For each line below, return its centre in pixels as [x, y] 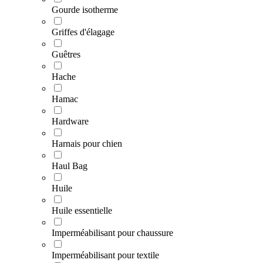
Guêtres [66, 55]
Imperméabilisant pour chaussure [112, 233]
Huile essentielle [82, 211]
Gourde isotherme [85, 10]
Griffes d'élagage [83, 32]
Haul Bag [70, 166]
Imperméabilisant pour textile [105, 255]
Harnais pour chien [87, 144]
